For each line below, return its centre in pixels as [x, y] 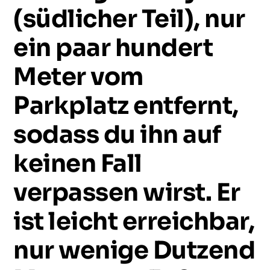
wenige [104, 250]
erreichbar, [188, 221]
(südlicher [75, 19]
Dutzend [204, 250]
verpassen [76, 193]
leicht [83, 221]
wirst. [177, 193]
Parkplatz [71, 106]
